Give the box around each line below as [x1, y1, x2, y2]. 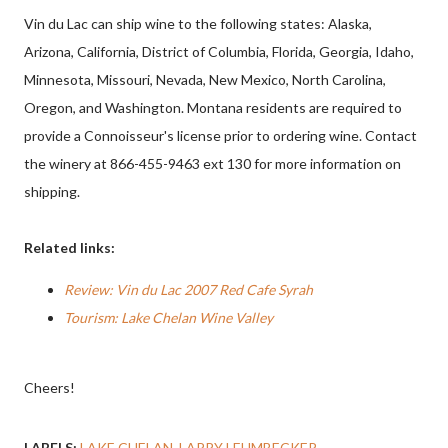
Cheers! [24, 379, 75, 396]
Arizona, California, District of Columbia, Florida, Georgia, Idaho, [24, 43, 414, 60]
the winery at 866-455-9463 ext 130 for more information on [24, 155, 401, 172]
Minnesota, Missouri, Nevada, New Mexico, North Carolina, [24, 71, 386, 88]
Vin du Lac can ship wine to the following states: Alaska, [24, 15, 372, 32]
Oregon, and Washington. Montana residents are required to [24, 99, 402, 116]
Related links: [24, 239, 115, 256]
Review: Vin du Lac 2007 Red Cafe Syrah [64, 281, 313, 298]
